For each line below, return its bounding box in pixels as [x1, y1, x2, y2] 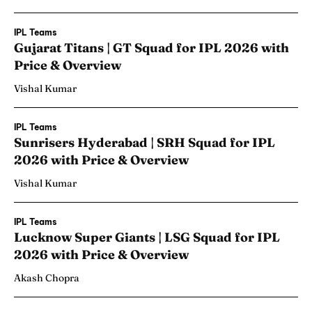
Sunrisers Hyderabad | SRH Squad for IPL [14, 134, 275, 151]
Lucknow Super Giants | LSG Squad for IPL [14, 229, 280, 246]
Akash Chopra [14, 272, 79, 285]
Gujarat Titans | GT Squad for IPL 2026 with [14, 40, 289, 56]
